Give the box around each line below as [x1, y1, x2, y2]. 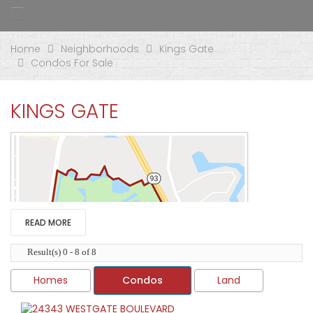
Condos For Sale [31, 56, 113, 70]
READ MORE [25, 217, 71, 228]
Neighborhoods [61, 42, 139, 56]
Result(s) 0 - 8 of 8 [27, 247, 96, 257]
